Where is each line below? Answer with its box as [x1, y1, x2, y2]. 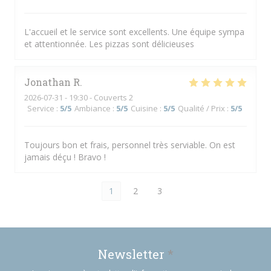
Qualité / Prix [178, 103, 225, 114]
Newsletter [97, 246, 168, 262]
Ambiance [74, 103, 111, 114]
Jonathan [24, 76, 71, 88]
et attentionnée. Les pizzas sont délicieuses [24, 38, 194, 50]
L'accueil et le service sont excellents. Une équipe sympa [24, 26, 244, 38]
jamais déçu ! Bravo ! [24, 151, 106, 163]
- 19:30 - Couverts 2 [63, 92, 133, 103]
